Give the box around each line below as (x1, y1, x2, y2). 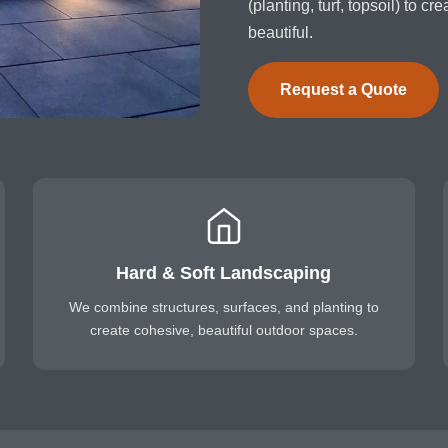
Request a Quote (280, 81, 407, 98)
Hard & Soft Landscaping (116, 263, 332, 283)
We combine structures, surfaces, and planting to (68, 299, 379, 315)
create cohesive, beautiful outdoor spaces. (89, 322, 358, 338)
